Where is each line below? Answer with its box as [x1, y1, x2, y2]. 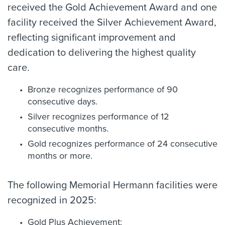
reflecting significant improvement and [8, 32, 176, 44]
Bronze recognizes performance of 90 [28, 84, 178, 95]
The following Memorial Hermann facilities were [8, 179, 217, 191]
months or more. [28, 150, 92, 161]
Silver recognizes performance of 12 [28, 111, 169, 122]
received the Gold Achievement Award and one [8, 2, 217, 14]
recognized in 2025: [8, 194, 96, 206]
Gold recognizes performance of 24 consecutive [28, 138, 217, 149]
